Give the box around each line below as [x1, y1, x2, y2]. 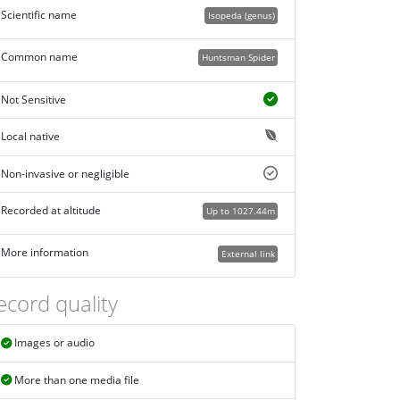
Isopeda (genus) [207, 8, 275, 21]
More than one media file [11, 372, 139, 388]
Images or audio [11, 335, 95, 351]
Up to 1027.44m [205, 204, 275, 218]
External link [221, 246, 275, 260]
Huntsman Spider [201, 51, 275, 64]
